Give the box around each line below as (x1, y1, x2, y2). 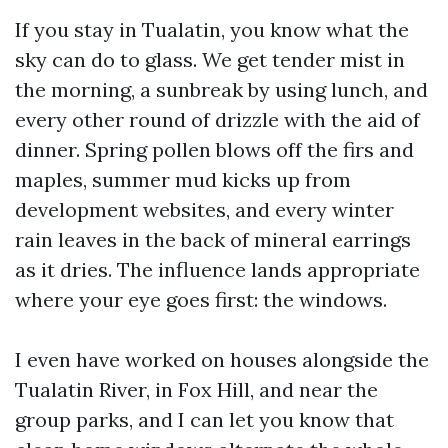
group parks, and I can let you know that (15, 407, 394, 432)
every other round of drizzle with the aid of (15, 107, 420, 132)
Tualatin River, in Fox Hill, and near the (15, 377, 378, 402)
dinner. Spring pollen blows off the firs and (15, 137, 414, 162)
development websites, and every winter (15, 197, 394, 222)
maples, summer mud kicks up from (15, 167, 351, 192)
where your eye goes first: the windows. (15, 287, 387, 312)
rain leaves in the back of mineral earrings (15, 227, 411, 252)
